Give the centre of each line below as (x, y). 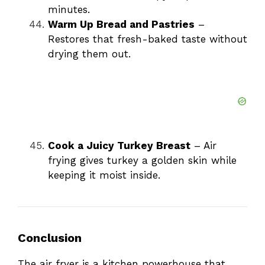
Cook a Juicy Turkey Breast (119, 146)
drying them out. (89, 54)
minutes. (69, 10)
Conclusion (50, 238)
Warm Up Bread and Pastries (121, 25)
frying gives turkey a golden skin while (142, 161)
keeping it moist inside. (104, 175)
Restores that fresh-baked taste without (148, 39)
